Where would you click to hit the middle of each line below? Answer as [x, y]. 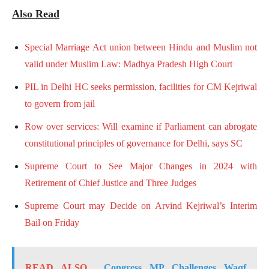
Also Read [36, 14]
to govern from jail [60, 103]
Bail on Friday [52, 222]
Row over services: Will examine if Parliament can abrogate [141, 126]
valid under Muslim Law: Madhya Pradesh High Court [128, 64]
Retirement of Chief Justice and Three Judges [110, 183]
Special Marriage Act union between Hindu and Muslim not [141, 47]
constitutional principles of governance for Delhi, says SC [134, 143]
